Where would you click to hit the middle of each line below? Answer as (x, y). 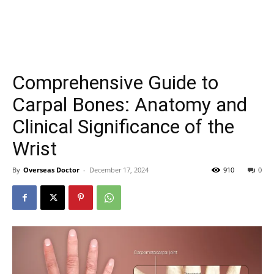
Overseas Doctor (51, 170)
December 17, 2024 (119, 170)
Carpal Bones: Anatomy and (130, 105)
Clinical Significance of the (123, 127)
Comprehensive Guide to (115, 83)
